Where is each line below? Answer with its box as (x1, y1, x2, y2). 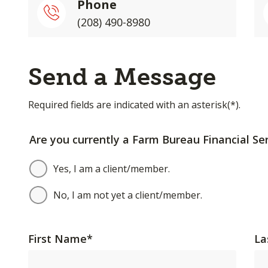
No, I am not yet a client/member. (53, 188, 202, 202)
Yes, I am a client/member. (53, 162, 170, 175)
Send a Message (28, 62, 216, 91)
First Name (28, 231, 87, 246)
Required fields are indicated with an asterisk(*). (28, 98, 240, 111)
